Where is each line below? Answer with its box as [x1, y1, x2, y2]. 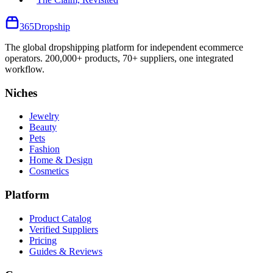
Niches [5, 86, 37, 99]
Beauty [29, 122, 57, 133]
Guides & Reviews [29, 246, 102, 257]
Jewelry [29, 111, 59, 122]
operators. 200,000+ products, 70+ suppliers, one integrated [5, 53, 233, 64]
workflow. [5, 64, 44, 75]
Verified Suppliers [29, 224, 98, 235]
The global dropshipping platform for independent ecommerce [5, 42, 243, 53]
